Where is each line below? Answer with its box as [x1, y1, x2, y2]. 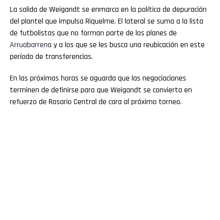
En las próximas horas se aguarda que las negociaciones [10, 73, 186, 84]
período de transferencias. [10, 52, 93, 62]
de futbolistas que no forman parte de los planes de [10, 28, 177, 39]
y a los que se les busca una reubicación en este [52, 40, 205, 51]
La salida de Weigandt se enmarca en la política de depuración [10, 4, 207, 15]
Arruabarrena [10, 40, 52, 51]
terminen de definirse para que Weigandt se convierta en [10, 85, 192, 96]
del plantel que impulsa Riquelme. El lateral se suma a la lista [10, 16, 203, 27]
